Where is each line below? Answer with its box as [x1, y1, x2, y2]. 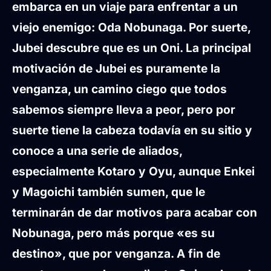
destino [12, 246, 54, 261]
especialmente [12, 163, 97, 178]
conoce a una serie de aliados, [12, 143, 182, 158]
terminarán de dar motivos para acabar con [12, 204, 257, 220]
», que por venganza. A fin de [54, 246, 220, 261]
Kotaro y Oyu [97, 163, 172, 178]
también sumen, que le [74, 184, 205, 199]
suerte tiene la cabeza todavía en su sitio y [12, 122, 252, 137]
